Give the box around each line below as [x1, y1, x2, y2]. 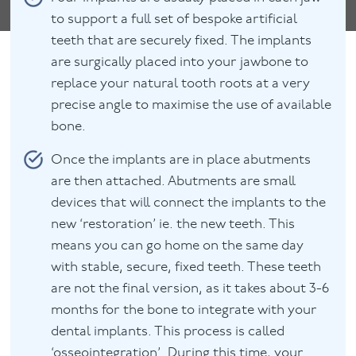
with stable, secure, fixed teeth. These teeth [51, 261, 322, 275]
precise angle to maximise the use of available [51, 99, 332, 113]
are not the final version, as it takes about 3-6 [51, 282, 330, 296]
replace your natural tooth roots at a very [51, 77, 311, 91]
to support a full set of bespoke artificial [51, 13, 298, 27]
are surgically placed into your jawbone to [51, 56, 309, 70]
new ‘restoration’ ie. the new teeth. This [51, 218, 296, 232]
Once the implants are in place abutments [51, 153, 311, 168]
